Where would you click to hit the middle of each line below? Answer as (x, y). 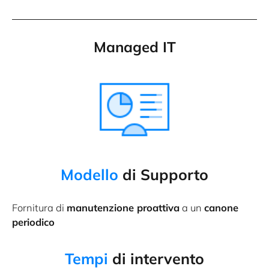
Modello (89, 175)
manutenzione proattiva (123, 208)
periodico (33, 222)
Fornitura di (39, 208)
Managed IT (134, 47)
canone (221, 208)
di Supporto (163, 175)
